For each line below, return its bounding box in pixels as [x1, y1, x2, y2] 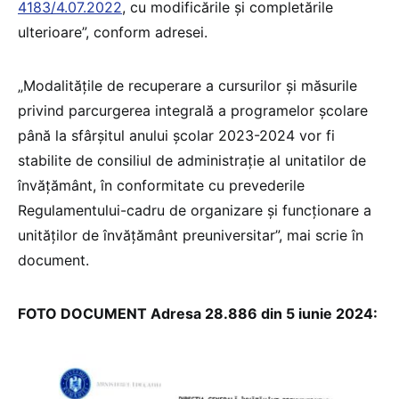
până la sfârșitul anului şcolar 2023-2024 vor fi [18, 126, 335, 145]
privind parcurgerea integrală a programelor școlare [18, 102, 368, 120]
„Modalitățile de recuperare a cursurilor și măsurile [18, 77, 357, 95]
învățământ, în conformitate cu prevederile [18, 176, 305, 195]
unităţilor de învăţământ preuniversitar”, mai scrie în [18, 226, 363, 245]
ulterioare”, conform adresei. [18, 23, 208, 42]
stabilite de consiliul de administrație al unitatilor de [18, 151, 366, 170]
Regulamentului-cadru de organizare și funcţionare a [18, 201, 371, 220]
